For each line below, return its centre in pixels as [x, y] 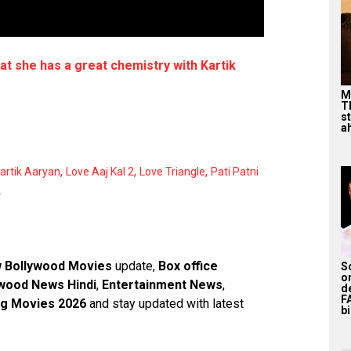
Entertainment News [162, 285]
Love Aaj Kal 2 [100, 172]
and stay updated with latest [165, 304]
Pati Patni [235, 172]
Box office [188, 266]
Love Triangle [172, 172]
